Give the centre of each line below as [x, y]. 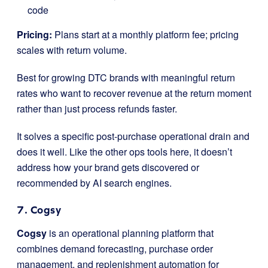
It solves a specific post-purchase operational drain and [133, 136]
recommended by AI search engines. [94, 182]
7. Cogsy [39, 209]
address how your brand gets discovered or [108, 167]
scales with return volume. [72, 50]
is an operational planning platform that [130, 233]
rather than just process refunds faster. [97, 108]
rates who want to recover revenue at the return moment [134, 93]
